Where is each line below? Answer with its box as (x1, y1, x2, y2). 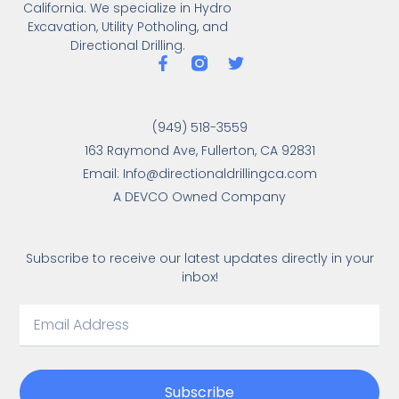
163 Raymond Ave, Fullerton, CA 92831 (84, 141, 315, 159)
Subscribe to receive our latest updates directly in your (25, 249, 374, 268)
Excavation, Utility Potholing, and (27, 17, 228, 36)
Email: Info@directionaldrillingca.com (82, 164, 317, 183)
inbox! (181, 268, 218, 287)
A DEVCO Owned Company (113, 187, 286, 206)
